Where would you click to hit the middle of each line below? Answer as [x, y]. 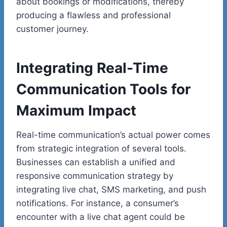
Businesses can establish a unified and [96, 162]
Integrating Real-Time [92, 68]
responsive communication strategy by [95, 176]
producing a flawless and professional [93, 15]
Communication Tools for [103, 89]
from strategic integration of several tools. [101, 149]
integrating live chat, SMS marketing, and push [111, 190]
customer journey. [52, 29]
